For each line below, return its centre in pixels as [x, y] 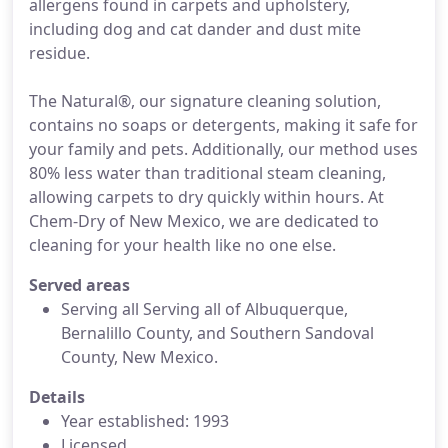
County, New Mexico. [139, 357]
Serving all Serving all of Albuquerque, [204, 309]
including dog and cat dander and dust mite [195, 29]
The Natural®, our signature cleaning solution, [205, 101]
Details [57, 397]
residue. [59, 53]
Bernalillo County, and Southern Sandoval [217, 333]
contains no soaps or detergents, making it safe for [223, 125]
